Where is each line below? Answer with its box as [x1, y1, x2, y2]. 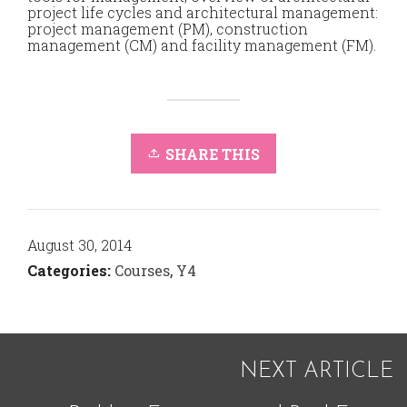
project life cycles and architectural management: [27, 2, 378, 22]
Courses [114, 260, 170, 280]
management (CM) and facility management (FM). [27, 35, 376, 55]
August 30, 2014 [27, 234, 132, 254]
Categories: [27, 260, 111, 280]
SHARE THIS [165, 144, 260, 164]
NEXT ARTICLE [240, 360, 393, 382]
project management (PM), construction [27, 18, 308, 38]
